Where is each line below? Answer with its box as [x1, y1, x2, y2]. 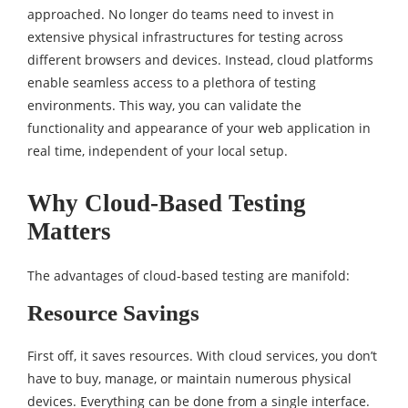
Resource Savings [27, 301, 199, 325]
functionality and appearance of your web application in [27, 119, 371, 137]
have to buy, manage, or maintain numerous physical [27, 370, 352, 387]
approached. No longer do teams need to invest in [27, 5, 334, 23]
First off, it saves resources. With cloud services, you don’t [27, 347, 377, 364]
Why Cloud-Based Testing [27, 189, 306, 217]
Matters [27, 218, 111, 245]
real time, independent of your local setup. [27, 142, 288, 159]
